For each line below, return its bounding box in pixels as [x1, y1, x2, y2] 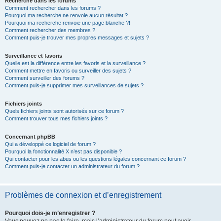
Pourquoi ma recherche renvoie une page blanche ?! [5, 20, 130, 26]
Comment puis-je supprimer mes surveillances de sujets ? [5, 82, 144, 88]
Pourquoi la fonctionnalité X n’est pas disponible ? [5, 148, 122, 154]
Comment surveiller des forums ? [5, 75, 84, 81]
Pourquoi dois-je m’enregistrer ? [5, 210, 95, 217]
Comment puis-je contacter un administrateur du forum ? [5, 163, 140, 169]
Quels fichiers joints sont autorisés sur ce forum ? [5, 108, 124, 114]
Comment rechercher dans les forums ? [5, 5, 101, 11]
